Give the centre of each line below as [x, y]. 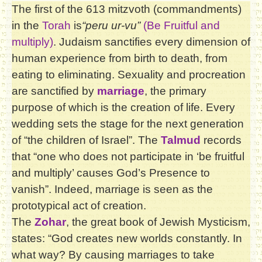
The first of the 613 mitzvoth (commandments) [127, 9]
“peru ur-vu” [111, 25]
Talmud [181, 140]
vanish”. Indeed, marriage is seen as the [112, 189]
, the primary [175, 91]
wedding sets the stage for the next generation [128, 123]
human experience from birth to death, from [120, 58]
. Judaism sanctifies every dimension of [152, 42]
